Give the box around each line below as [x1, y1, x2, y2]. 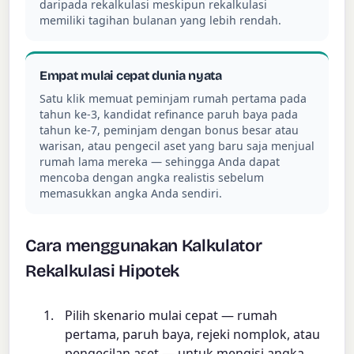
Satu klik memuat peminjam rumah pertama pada [39, 90, 307, 106]
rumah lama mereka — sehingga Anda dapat [39, 153, 280, 169]
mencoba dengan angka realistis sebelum [39, 169, 264, 185]
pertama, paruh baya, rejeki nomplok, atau [65, 326, 321, 344]
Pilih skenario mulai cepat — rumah [65, 307, 278, 325]
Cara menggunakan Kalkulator [25, 235, 262, 256]
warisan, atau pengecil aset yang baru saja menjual [39, 137, 314, 153]
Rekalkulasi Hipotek [25, 260, 180, 281]
